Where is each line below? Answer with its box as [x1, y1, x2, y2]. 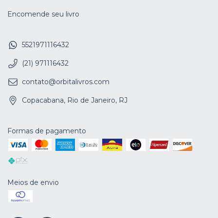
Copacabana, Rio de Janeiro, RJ [22, 96, 127, 105]
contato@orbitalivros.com [22, 77, 109, 87]
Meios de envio [7, 178, 59, 187]
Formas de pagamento [7, 127, 86, 136]
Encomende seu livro [7, 10, 79, 19]
